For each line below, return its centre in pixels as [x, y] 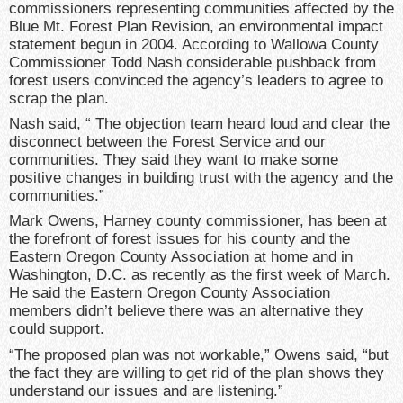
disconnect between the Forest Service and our [167, 141]
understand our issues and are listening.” [146, 390]
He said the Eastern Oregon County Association [170, 293]
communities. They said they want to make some [174, 159]
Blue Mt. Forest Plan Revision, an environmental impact [196, 26]
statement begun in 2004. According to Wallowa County [194, 44]
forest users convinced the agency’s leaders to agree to [196, 80]
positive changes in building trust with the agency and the [201, 177]
